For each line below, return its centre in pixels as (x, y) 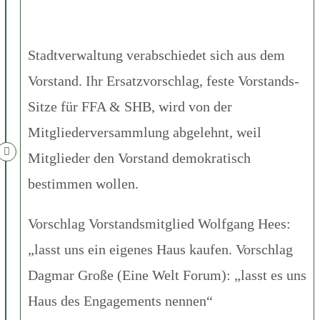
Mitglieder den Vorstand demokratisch (139, 157)
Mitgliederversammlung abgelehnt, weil (145, 132)
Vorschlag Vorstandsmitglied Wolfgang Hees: (159, 223)
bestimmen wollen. (83, 183)
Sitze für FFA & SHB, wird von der (130, 106)
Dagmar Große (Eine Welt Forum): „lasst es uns (167, 275)
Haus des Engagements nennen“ (120, 300)
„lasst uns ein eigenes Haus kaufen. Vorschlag (160, 249)
